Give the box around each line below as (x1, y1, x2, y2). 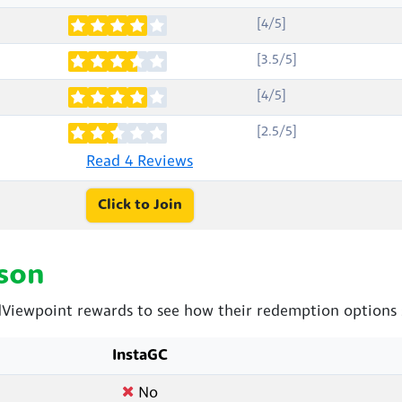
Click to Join (97, 197, 182, 213)
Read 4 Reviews (86, 153, 193, 170)
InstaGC (111, 347, 168, 363)
